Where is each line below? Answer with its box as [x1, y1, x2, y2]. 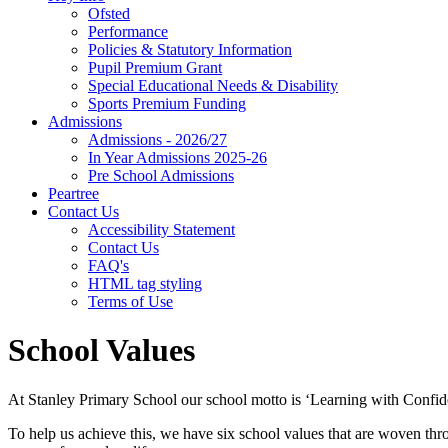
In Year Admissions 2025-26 [88, 148, 267, 166]
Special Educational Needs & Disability [88, 76, 338, 94]
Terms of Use [88, 292, 173, 310]
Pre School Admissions [88, 166, 234, 184]
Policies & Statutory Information [88, 40, 292, 58]
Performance [88, 22, 168, 40]
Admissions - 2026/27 [88, 130, 227, 148]
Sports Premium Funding [88, 94, 246, 112]
